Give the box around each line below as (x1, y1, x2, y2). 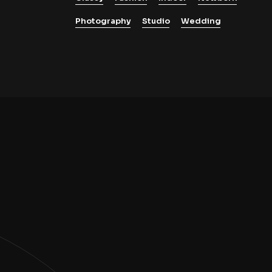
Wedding (180, 16, 221, 26)
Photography (75, 16, 131, 26)
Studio (141, 16, 170, 26)
